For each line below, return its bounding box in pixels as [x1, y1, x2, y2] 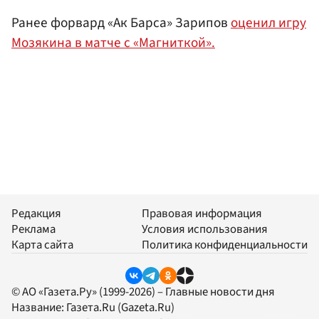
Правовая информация [142, 204, 262, 222]
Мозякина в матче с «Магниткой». [11, 33, 215, 53]
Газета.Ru [66, 298, 115, 316]
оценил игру [231, 13, 306, 33]
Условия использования [142, 220, 268, 238]
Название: [11, 298, 66, 316]
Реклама [11, 220, 56, 238]
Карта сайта [11, 236, 73, 253]
